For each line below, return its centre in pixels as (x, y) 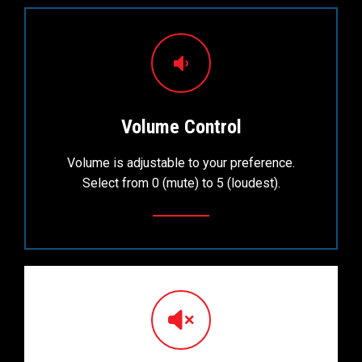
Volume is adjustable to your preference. (181, 162)
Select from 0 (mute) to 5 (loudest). (181, 183)
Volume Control (181, 126)
